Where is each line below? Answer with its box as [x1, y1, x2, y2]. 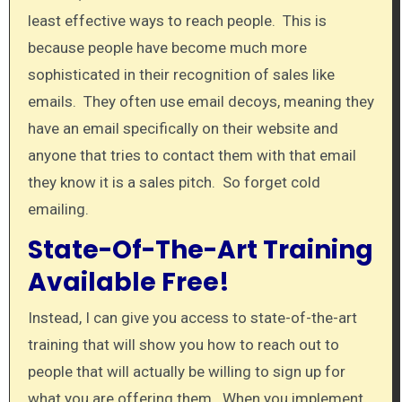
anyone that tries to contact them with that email [27, 146, 356, 165]
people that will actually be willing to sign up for [27, 363, 345, 381]
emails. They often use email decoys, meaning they [27, 92, 374, 111]
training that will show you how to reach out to [27, 336, 339, 354]
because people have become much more [27, 39, 307, 57]
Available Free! [27, 264, 230, 300]
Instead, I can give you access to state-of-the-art [27, 309, 357, 328]
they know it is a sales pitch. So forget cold [27, 173, 320, 192]
